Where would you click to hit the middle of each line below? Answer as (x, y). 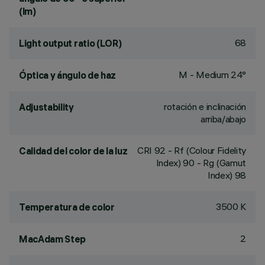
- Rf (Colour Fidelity (206, 150)
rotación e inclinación (205, 106)
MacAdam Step (53, 239)
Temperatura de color (67, 207)
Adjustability (46, 107)
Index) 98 (227, 175)
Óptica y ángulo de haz (67, 75)
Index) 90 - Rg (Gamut (201, 163)
